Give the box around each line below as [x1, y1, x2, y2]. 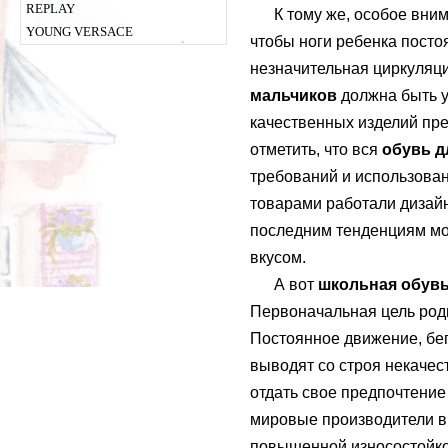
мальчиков [250, 87, 337, 104]
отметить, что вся [250, 141, 382, 158]
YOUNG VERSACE [26, 24, 133, 39]
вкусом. [250, 249, 306, 266]
